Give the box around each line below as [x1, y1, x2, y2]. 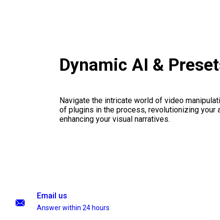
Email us [37, 191, 67, 200]
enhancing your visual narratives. [59, 114, 170, 124]
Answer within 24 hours [37, 204, 110, 212]
